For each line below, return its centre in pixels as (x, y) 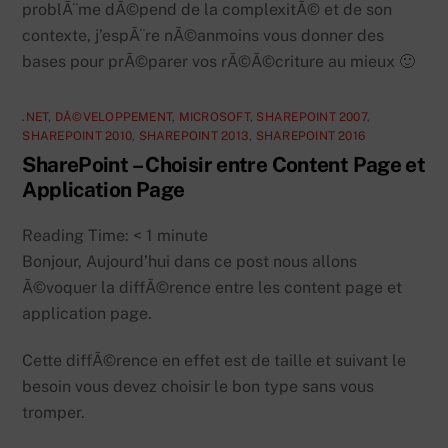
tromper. (54, 412)
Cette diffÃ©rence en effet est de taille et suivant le (214, 360)
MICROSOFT (214, 117)
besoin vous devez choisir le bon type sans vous (198, 386)
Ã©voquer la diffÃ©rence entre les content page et (212, 288)
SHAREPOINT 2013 (194, 136)
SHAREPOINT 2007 (311, 117)
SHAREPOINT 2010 (77, 136)
